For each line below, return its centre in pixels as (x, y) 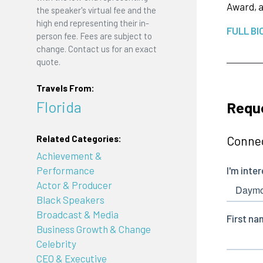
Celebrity (56, 244)
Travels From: (65, 88)
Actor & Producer (74, 185)
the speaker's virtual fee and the (96, 10)
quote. (48, 61)
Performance (65, 171)
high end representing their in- (92, 23)
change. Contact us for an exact (96, 48)
